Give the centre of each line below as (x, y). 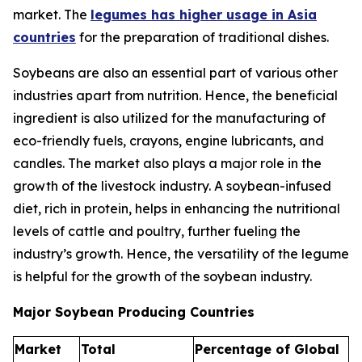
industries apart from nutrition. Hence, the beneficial (175, 95)
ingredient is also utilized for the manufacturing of (169, 118)
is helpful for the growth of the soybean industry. (162, 276)
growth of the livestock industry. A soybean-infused (172, 185)
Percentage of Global (267, 349)
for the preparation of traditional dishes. (202, 37)
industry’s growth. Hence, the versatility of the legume (181, 253)
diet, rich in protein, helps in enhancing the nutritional (177, 208)
